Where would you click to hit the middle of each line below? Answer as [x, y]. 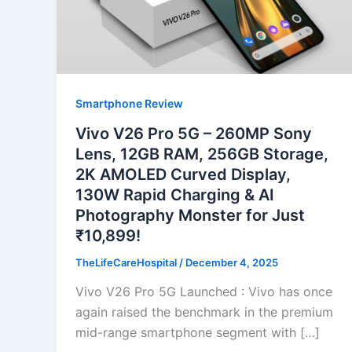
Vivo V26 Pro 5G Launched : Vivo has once [204, 292]
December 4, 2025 [232, 262]
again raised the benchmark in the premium [204, 312]
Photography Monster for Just [190, 215]
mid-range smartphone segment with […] [198, 333]
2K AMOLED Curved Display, [183, 174]
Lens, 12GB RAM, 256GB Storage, [202, 154]
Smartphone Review [129, 103]
